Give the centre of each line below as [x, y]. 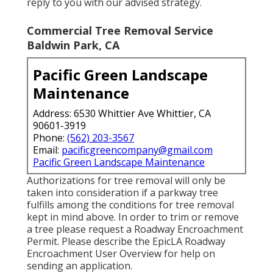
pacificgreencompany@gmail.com [137, 150]
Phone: [50, 137]
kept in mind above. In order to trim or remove [133, 217]
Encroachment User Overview [94, 253]
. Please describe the [105, 241]
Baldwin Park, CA [73, 45]
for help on [188, 253]
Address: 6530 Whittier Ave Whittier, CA [122, 113]
